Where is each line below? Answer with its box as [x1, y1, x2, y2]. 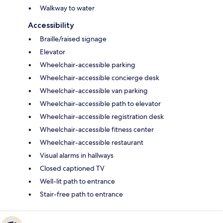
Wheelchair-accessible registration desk [40, 111, 164, 121]
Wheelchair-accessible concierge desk [40, 73, 159, 82]
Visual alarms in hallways [40, 150, 113, 160]
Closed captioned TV [40, 163, 105, 173]
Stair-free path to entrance [40, 189, 123, 199]
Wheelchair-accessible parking [40, 60, 135, 69]
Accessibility [28, 20, 74, 30]
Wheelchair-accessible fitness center [40, 124, 154, 134]
